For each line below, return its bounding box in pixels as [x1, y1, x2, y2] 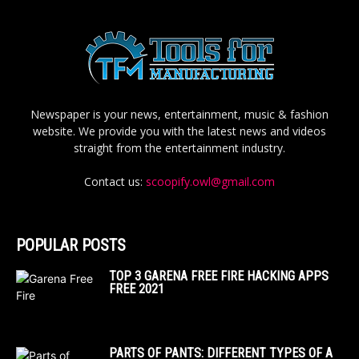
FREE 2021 [109, 281, 164, 297]
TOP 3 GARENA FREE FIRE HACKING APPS [109, 268, 329, 284]
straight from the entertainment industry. [74, 140, 285, 156]
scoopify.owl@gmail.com [146, 174, 275, 190]
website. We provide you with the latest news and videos [33, 123, 326, 139]
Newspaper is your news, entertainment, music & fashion [30, 107, 329, 123]
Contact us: [84, 174, 146, 190]
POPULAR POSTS [16, 236, 126, 256]
